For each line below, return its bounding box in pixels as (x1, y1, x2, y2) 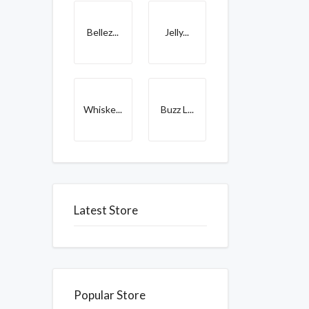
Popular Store (74, 288, 146, 302)
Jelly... (165, 26, 190, 38)
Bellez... (87, 26, 119, 38)
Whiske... (83, 103, 123, 115)
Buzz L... (160, 103, 194, 115)
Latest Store (74, 203, 138, 217)
